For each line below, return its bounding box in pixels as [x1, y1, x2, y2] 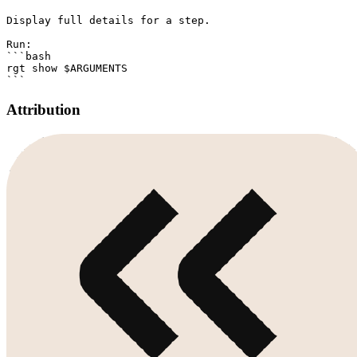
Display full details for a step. [6, 14, 210, 27]
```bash [6, 50, 51, 63]
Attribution [6, 101, 80, 119]
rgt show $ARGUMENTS [6, 62, 127, 75]
